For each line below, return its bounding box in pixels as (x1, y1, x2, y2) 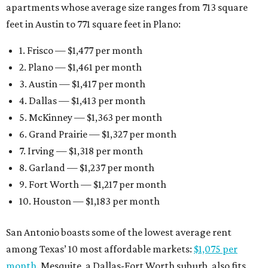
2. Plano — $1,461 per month (19, 60, 142, 73)
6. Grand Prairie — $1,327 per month (19, 127, 176, 140)
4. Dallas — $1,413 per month (19, 94, 145, 106)
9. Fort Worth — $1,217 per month (19, 178, 166, 190)
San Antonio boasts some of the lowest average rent (6, 226, 232, 238)
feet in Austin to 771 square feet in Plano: (6, 17, 181, 30)
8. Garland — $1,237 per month (19, 161, 154, 173)
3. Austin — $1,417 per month (19, 77, 145, 90)
